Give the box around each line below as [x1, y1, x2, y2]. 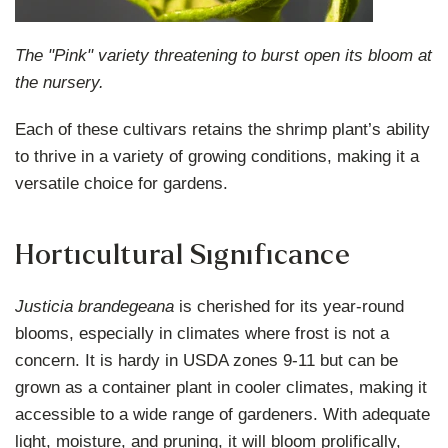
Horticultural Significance [15, 239, 351, 270]
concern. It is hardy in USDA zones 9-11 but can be [15, 350, 399, 370]
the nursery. [15, 72, 105, 92]
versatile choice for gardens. [15, 173, 229, 193]
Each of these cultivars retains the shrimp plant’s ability [15, 119, 431, 139]
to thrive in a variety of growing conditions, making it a [15, 146, 420, 166]
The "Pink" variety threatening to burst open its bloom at [15, 45, 433, 65]
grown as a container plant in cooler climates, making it [15, 377, 428, 397]
